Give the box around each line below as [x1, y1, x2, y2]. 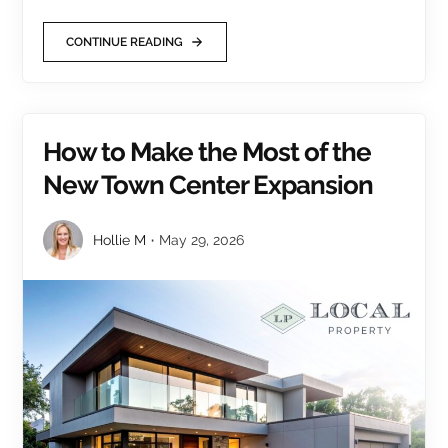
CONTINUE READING [66, 35, 184, 50]
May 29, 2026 [159, 232, 245, 249]
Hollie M [93, 232, 147, 249]
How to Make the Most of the [43, 137, 372, 168]
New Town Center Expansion [43, 170, 374, 201]
